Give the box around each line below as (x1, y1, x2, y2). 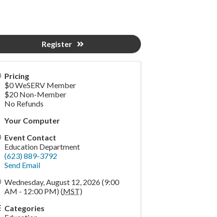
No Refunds (4, 99, 44, 108)
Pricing (4, 71, 29, 81)
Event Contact (4, 133, 56, 142)
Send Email (4, 160, 40, 170)
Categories (4, 203, 45, 213)
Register (41, 39, 72, 49)
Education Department (4, 142, 80, 152)
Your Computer (4, 116, 60, 125)
